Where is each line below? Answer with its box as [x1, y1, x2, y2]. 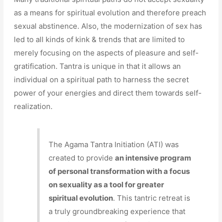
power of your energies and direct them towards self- [14, 88, 202, 98]
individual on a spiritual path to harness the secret [14, 74, 189, 84]
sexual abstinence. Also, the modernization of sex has [14, 21, 203, 31]
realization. [14, 101, 53, 111]
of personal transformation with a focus [49, 166, 190, 176]
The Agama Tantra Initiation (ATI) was [49, 139, 179, 149]
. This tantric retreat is [113, 193, 191, 203]
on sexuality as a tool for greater [49, 179, 165, 189]
